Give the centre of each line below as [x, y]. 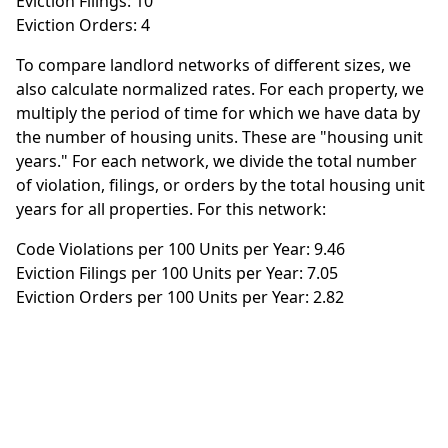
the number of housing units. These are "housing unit [219, 137]
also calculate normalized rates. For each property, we [220, 89]
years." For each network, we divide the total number [216, 161]
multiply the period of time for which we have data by [218, 113]
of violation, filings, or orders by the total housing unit [220, 185]
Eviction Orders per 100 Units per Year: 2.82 [180, 297]
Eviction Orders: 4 [83, 25]
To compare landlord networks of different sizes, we [213, 65]
